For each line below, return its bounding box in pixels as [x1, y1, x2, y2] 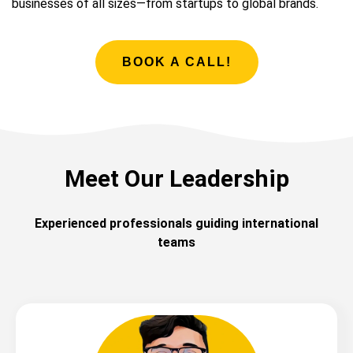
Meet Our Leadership [64, 165, 289, 193]
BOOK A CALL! [121, 55, 232, 69]
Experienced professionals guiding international [35, 216, 318, 232]
